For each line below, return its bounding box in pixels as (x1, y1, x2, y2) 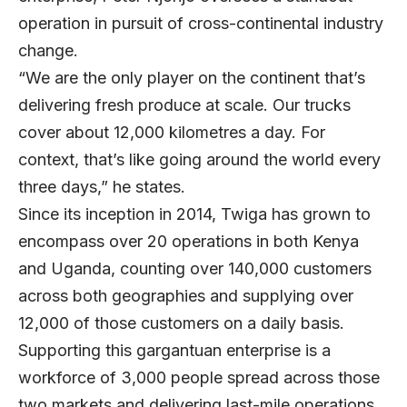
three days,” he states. (18, 176, 190, 196)
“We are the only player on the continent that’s (18, 67, 365, 87)
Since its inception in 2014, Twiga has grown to (18, 203, 371, 223)
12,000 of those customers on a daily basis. (18, 313, 344, 333)
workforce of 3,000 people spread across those (18, 367, 380, 387)
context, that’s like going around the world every (18, 149, 381, 169)
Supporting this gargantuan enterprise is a (18, 340, 331, 360)
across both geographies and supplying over (18, 285, 353, 305)
